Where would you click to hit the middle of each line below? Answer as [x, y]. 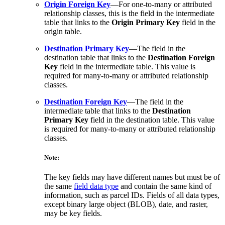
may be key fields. [73, 213]
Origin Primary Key [146, 22]
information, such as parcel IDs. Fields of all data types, [132, 195]
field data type [96, 186]
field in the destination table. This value [151, 120]
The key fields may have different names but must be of [132, 177]
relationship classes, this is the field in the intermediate [129, 13]
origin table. [63, 31]
